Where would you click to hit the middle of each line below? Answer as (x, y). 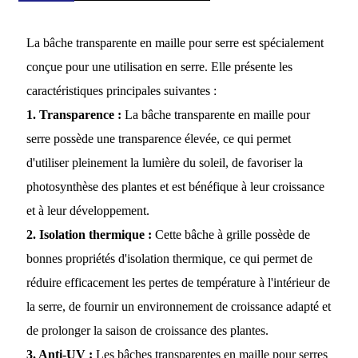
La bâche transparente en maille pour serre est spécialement (175, 43)
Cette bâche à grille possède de (231, 235)
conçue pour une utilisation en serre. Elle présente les (159, 67)
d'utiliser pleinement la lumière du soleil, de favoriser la (164, 163)
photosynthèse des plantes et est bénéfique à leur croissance (175, 187)
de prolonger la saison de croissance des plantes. (147, 331)
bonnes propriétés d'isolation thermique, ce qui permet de (169, 259)
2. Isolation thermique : (89, 235)
